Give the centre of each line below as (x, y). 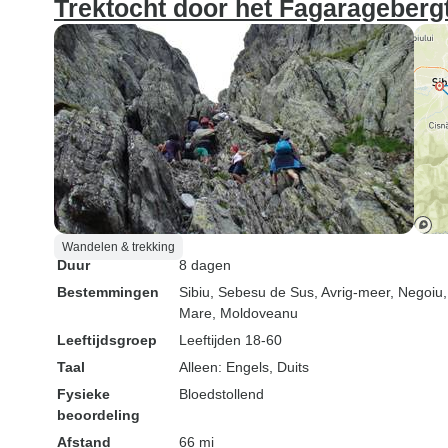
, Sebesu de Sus (262, 292)
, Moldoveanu (255, 313)
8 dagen (205, 265)
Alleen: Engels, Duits (244, 367)
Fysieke (83, 394)
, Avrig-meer (352, 292)
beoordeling (98, 415)
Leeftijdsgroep (107, 340)
